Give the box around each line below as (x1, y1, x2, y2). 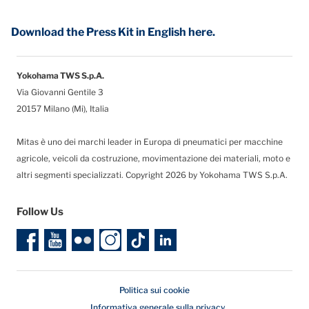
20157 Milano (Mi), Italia (17, 103, 109, 114)
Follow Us (17, 205, 63, 218)
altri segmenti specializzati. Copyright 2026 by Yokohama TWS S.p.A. (17, 169, 288, 180)
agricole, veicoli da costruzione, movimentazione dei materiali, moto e (17, 152, 290, 163)
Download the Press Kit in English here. (11, 25, 215, 39)
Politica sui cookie (119, 284, 190, 295)
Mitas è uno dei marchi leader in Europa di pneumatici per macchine (17, 136, 283, 147)
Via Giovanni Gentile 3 (17, 86, 103, 97)
